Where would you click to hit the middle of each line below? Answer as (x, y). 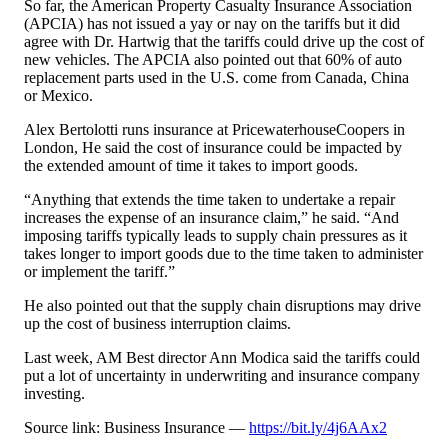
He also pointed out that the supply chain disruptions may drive (222, 306)
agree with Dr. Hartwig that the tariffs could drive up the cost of (224, 42)
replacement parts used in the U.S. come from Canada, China (216, 78)
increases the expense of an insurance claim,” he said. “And (211, 218)
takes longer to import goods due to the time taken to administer (223, 254)
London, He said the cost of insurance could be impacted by (213, 148)
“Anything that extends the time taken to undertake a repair (209, 200)
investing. (54, 394)
